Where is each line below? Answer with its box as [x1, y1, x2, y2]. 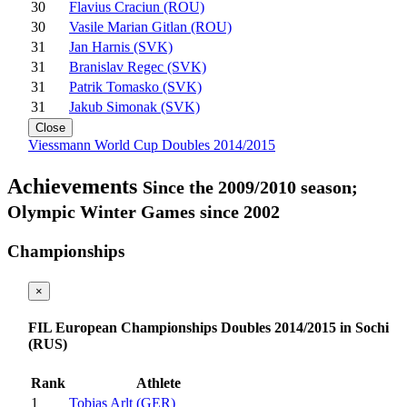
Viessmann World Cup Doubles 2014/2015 [28, 137, 275, 154]
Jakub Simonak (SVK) [69, 99, 200, 115]
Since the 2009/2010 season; [143, 177, 358, 198]
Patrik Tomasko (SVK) [69, 79, 202, 95]
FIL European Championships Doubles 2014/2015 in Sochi [28, 320, 389, 336]
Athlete [136, 374, 181, 391]
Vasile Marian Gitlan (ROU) [69, 19, 232, 35]
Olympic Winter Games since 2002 [7, 202, 280, 223]
